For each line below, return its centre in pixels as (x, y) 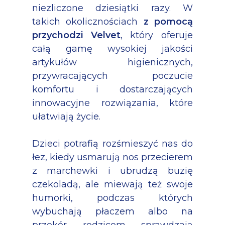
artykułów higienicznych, (113, 63)
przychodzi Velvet (76, 35)
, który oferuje (157, 35)
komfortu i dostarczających (113, 90)
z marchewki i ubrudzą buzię (113, 171)
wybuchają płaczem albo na (113, 212)
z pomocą (168, 22)
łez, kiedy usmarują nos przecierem (113, 157)
